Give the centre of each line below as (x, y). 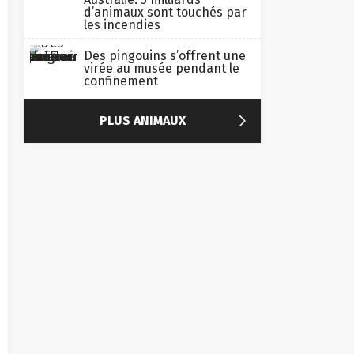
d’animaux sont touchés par (165, 12)
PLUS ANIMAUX (142, 121)
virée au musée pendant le (162, 68)
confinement (121, 81)
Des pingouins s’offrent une (165, 56)
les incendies (122, 25)
